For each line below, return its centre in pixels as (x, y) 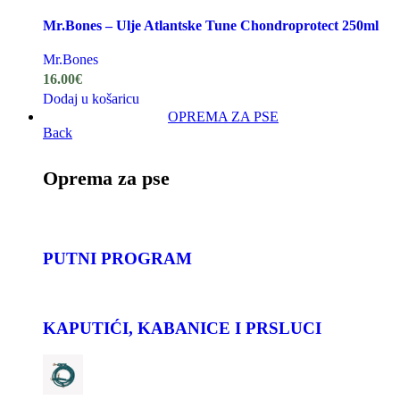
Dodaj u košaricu (91, 98)
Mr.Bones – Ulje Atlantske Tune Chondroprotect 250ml (211, 25)
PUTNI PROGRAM (117, 259)
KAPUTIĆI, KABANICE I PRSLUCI (182, 328)
